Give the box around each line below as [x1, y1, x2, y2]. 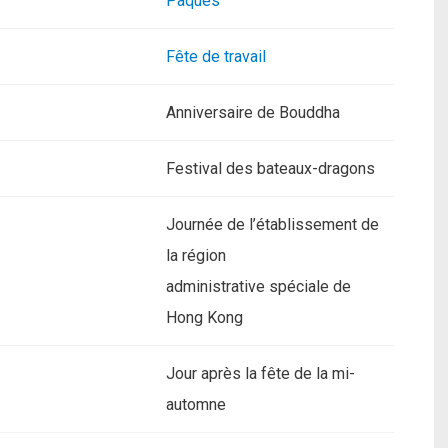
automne [166, 395, 226, 414]
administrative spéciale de [166, 277, 351, 296]
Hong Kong [166, 308, 243, 327]
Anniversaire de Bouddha [166, 103, 340, 122]
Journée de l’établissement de [166, 215, 379, 234]
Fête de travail [166, 47, 266, 66]
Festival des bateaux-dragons [166, 159, 375, 178]
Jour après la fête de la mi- [166, 364, 355, 383]
